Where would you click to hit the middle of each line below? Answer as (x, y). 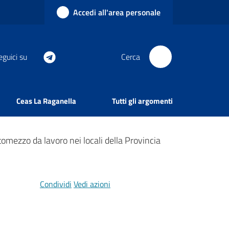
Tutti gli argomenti (142, 101)
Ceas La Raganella (46, 101)
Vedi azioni (92, 184)
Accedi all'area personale (117, 12)
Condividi (55, 184)
